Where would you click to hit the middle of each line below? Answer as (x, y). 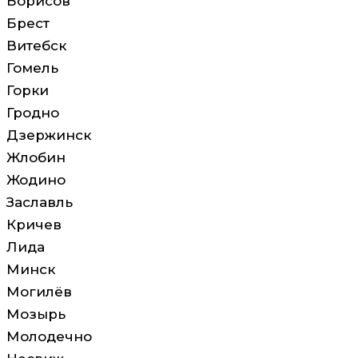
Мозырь (36, 314)
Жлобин (36, 158)
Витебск (36, 46)
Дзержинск (49, 135)
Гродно (33, 113)
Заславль (40, 203)
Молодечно (49, 337)
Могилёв (39, 292)
